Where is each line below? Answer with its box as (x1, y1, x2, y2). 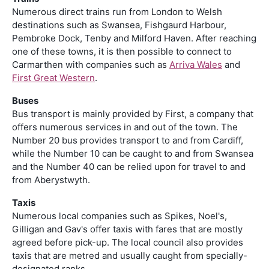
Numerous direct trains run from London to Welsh (12, 5, 222, 17)
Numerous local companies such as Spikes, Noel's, (12, 210, 227, 222)
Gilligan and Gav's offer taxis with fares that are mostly (12, 223, 243, 235)
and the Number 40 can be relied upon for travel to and (12, 160, 246, 172)
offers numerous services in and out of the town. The (12, 121, 238, 133)
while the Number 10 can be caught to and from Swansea (12, 147, 253, 159)
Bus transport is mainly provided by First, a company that (12, 107, 253, 119)
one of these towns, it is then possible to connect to (12, 45, 232, 57)
